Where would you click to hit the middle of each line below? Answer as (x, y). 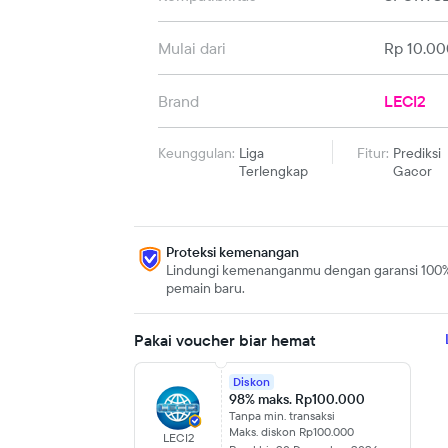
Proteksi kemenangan (232, 252)
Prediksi (417, 153)
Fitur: (373, 153)
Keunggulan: (196, 153)
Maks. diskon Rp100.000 (291, 431)
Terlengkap (273, 171)
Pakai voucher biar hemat (225, 340)
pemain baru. (205, 288)
